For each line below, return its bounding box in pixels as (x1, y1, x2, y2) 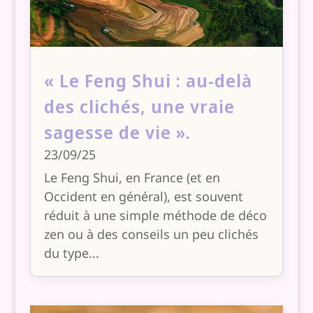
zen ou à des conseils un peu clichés (43, 225, 259, 242)
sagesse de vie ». (43, 119, 191, 144)
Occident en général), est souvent (43, 187, 243, 205)
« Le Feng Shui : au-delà (43, 68, 252, 92)
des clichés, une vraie (43, 94, 235, 118)
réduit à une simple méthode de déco (43, 206, 267, 224)
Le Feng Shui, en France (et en (43, 168, 220, 186)
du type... (43, 244, 99, 261)
